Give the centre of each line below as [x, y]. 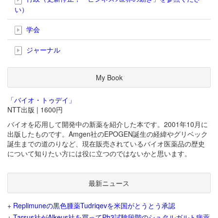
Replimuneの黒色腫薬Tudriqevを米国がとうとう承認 [94, 206]
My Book [109, 78]
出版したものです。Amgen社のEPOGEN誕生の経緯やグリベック [108, 134]
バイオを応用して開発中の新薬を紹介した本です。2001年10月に [108, 124]
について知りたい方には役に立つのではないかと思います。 [99, 154]
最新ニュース [109, 183]
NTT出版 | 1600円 [35, 110]
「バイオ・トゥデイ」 [41, 100]
